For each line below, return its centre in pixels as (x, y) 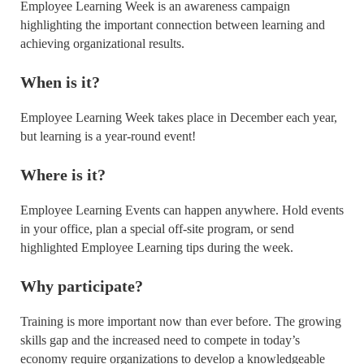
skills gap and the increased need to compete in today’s (160, 340)
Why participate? (82, 286)
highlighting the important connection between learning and (173, 25)
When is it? (60, 82)
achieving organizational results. (102, 44)
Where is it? (63, 175)
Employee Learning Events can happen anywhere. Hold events (182, 210)
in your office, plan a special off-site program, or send (157, 229)
